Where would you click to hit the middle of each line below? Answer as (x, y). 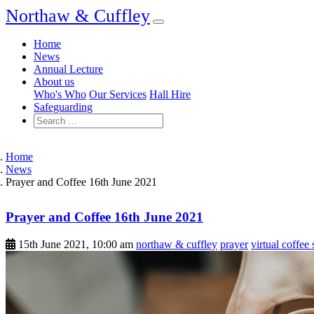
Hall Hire (170, 94)
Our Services (118, 94)
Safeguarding (63, 107)
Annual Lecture (68, 69)
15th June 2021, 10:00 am (76, 244)
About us (54, 82)
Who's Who (60, 94)
